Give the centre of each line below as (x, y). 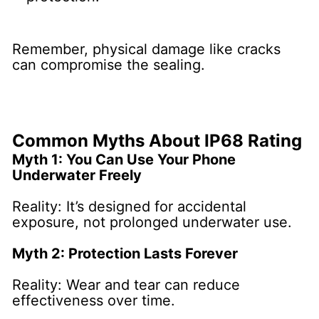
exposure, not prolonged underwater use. (152, 222)
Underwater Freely (77, 175)
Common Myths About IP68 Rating (157, 140)
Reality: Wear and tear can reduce (126, 284)
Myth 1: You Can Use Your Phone (124, 159)
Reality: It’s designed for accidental (130, 206)
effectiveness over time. (94, 300)
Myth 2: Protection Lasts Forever (125, 253)
